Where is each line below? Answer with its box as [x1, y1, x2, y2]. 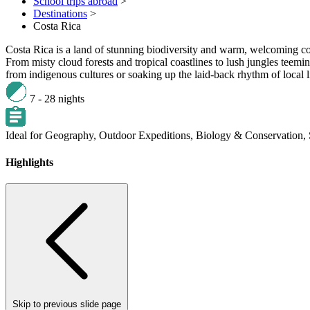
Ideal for [6, 129, 42, 141]
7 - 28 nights [27, 92, 84, 104]
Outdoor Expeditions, [99, 129, 196, 141]
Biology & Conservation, [196, 129, 309, 141]
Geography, [45, 129, 99, 141]
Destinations [33, 7, 87, 19]
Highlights [6, 156, 53, 169]
